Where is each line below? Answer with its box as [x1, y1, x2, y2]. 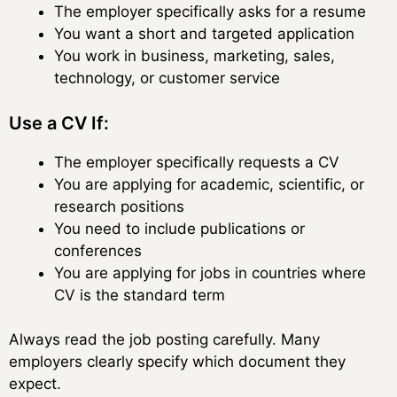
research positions [54, 197, 184, 215]
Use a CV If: [9, 112, 109, 134]
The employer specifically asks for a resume [54, 3, 366, 21]
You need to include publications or [54, 219, 305, 237]
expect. [9, 375, 61, 393]
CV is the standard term [54, 285, 225, 304]
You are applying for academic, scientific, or [54, 175, 364, 193]
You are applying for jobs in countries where [54, 263, 366, 282]
